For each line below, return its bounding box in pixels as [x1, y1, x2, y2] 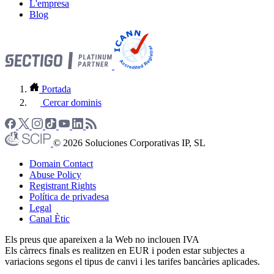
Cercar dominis [43, 97, 102, 108]
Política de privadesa [29, 191, 109, 202]
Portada [42, 83, 71, 94]
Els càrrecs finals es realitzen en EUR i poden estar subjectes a [5, 245, 245, 256]
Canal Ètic [29, 213, 70, 224]
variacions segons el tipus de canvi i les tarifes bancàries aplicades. [5, 256, 260, 267]
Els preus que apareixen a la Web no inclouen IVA [5, 234, 199, 245]
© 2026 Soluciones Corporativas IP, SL [53, 137, 206, 148]
